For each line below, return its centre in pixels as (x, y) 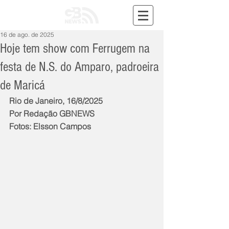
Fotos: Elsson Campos (50, 126)
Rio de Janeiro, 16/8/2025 (56, 101)
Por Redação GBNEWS (52, 113)
